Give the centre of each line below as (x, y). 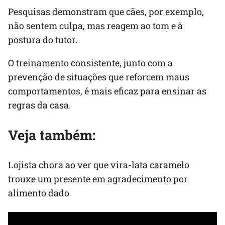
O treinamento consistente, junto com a (90, 63)
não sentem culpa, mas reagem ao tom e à (95, 26)
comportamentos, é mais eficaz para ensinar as (107, 91)
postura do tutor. (43, 40)
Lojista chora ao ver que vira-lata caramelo (99, 165)
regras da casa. (39, 105)
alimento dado (39, 193)
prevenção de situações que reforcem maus (99, 77)
